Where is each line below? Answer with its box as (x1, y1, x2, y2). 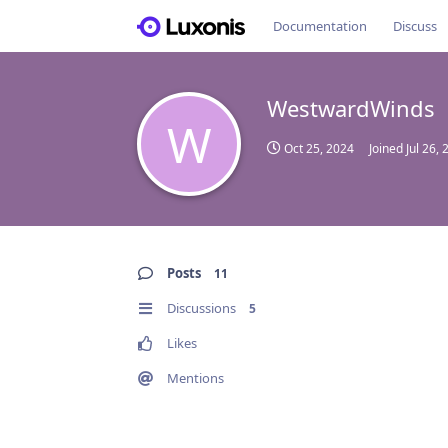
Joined (369, 140, 406, 157)
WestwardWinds (267, 93, 435, 123)
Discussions (167, 299, 236, 317)
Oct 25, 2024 (284, 140, 354, 157)
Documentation (273, 17, 367, 35)
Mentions (167, 369, 224, 387)
